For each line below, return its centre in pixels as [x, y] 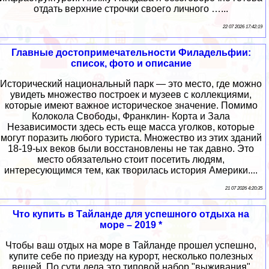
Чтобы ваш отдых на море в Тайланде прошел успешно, [131, 245]
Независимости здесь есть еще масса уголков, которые [131, 127]
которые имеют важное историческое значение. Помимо [131, 105]
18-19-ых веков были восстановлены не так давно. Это [131, 148]
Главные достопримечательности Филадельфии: [131, 52]
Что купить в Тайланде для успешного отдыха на [131, 214]
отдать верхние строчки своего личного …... [131, 8]
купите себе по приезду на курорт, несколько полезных [131, 256]
